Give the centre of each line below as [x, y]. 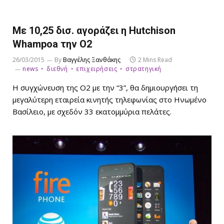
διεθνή [57, 68]
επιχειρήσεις [97, 68]
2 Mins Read [155, 59]
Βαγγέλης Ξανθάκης [92, 59]
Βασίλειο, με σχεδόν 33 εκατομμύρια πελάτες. [92, 111]
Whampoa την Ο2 [52, 44]
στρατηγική [144, 68]
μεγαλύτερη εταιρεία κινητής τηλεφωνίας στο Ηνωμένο [109, 99]
